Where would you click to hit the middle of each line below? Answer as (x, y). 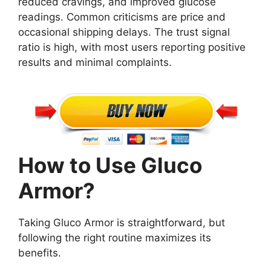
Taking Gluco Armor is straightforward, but (122, 222)
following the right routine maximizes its (115, 237)
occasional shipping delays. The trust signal (124, 32)
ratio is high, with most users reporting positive (132, 47)
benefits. (40, 253)
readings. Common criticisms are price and (122, 17)
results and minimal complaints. (95, 63)
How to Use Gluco (110, 165)
